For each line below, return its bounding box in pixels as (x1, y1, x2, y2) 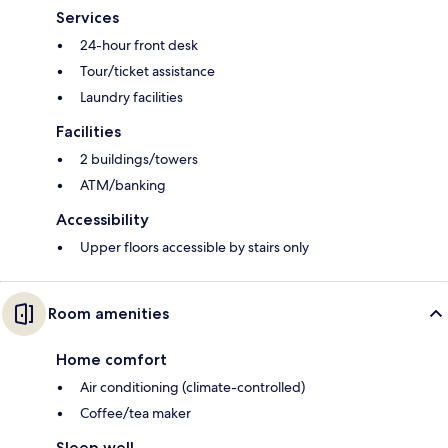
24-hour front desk (80, 36, 198, 55)
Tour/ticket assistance (80, 62, 215, 81)
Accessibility (56, 210, 149, 230)
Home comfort (56, 350, 167, 370)
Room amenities (48, 304, 169, 324)
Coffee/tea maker (80, 404, 191, 423)
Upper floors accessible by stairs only (80, 238, 309, 257)
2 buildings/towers (80, 150, 198, 169)
